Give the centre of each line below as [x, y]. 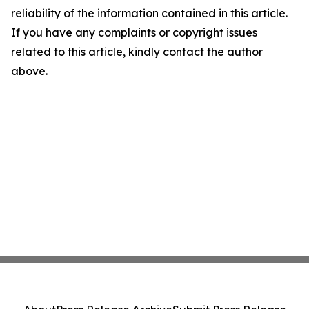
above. [29, 71]
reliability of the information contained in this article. [149, 13]
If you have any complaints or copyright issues [134, 33]
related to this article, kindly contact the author [137, 52]
